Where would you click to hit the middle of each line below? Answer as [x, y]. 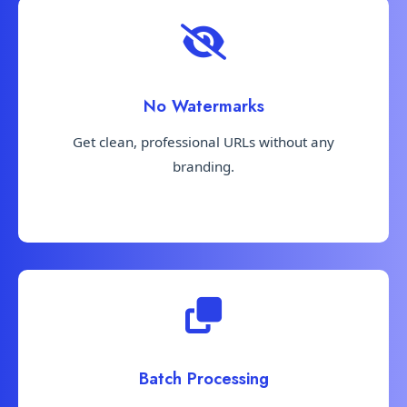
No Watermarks [203, 105]
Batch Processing [203, 379]
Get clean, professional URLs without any [203, 141]
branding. [203, 166]
